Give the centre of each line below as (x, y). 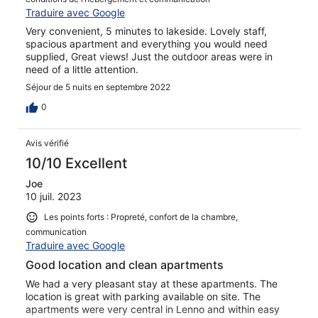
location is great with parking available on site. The (143, 296)
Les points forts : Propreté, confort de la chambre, (141, 216)
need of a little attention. (82, 69)
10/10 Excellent (76, 163)
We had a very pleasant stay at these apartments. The (152, 283)
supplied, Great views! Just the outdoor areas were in (149, 56)
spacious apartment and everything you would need (147, 43)
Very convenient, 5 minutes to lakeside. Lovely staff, (146, 31)
